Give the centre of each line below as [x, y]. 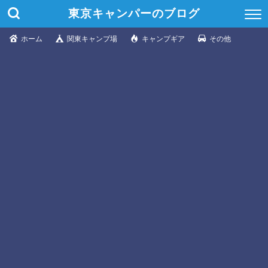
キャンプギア [163, 39]
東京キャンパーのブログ [134, 13]
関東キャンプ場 [92, 39]
